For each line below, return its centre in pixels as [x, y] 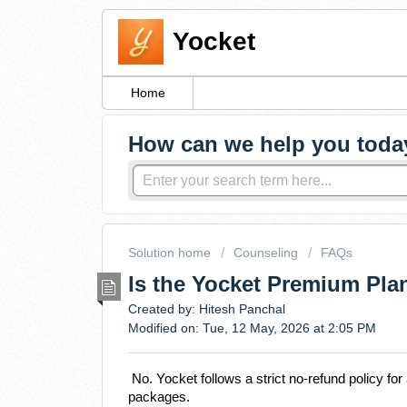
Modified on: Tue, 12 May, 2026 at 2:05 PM [252, 328]
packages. [159, 397]
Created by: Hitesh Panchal [207, 308]
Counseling [266, 253]
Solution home [171, 253]
